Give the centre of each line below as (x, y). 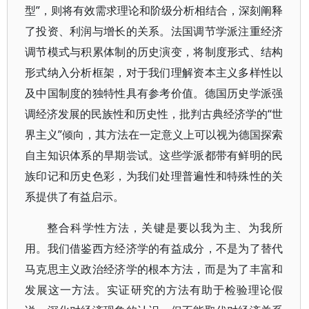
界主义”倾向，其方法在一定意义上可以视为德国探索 (154, 134)
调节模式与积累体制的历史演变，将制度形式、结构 (154, 52)
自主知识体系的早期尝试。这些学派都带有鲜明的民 (154, 155)
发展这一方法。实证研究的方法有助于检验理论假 (154, 290)
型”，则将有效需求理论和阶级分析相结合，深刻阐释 (154, 10)
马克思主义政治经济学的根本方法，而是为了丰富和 (154, 269)
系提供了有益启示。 (74, 197)
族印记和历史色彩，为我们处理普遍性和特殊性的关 (154, 176)
